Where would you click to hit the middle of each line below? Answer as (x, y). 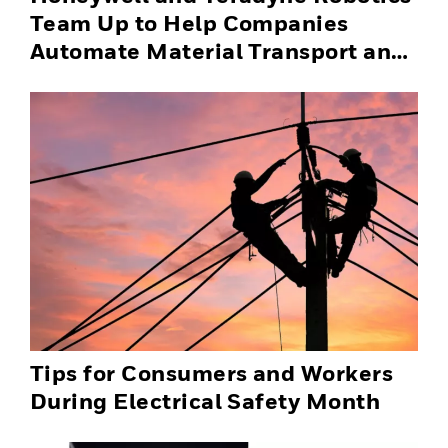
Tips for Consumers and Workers (212, 372)
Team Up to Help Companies (189, 22)
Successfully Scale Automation (203, 78)
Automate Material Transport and (218, 50)
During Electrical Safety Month (205, 400)
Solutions (83, 106)
